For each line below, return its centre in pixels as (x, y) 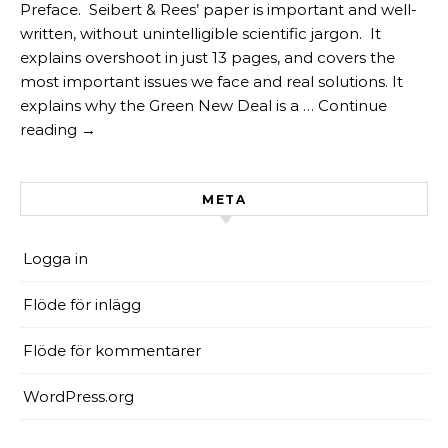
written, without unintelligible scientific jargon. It (200, 33)
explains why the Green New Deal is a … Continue (203, 105)
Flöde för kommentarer (112, 350)
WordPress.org (78, 396)
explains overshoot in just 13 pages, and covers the (207, 57)
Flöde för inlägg (82, 304)
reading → (58, 129)
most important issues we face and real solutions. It (211, 81)
